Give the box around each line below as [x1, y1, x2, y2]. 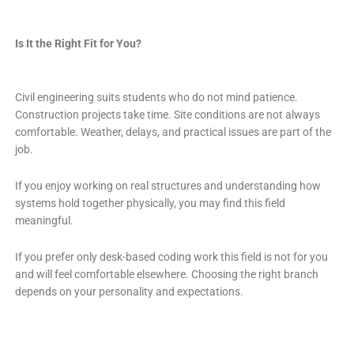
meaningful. [14, 213, 73, 227]
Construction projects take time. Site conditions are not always [14, 107, 320, 121]
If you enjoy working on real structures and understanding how [14, 179, 321, 192]
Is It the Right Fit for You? [14, 37, 141, 50]
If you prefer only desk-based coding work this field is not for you [14, 250, 328, 263]
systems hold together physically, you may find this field [14, 196, 285, 209]
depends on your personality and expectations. [14, 284, 243, 298]
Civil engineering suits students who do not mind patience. [14, 90, 298, 104]
